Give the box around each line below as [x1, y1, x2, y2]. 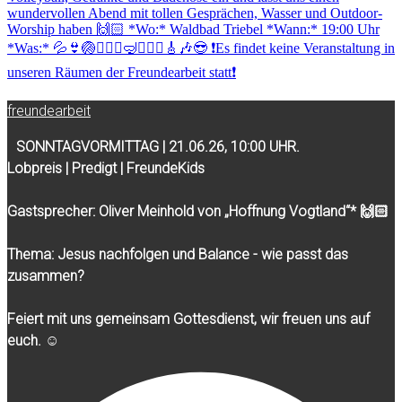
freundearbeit [7, 101, 91, 119]
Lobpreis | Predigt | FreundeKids [7, 159, 205, 177]
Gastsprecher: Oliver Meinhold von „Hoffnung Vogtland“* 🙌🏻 [7, 202, 389, 220]
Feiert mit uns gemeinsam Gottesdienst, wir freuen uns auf [7, 310, 370, 328]
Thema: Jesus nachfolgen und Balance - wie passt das [7, 245, 348, 263]
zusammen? [7, 267, 84, 284]
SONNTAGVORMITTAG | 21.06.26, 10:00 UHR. [16, 137, 300, 155]
